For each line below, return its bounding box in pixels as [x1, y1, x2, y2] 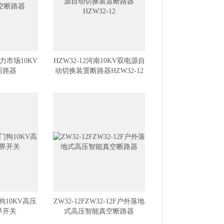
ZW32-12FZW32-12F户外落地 [53, 197, 144, 205]
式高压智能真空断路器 [64, 207, 134, 215]
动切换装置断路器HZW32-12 [54, 67, 143, 74]
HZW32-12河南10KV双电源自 [53, 57, 145, 64]
